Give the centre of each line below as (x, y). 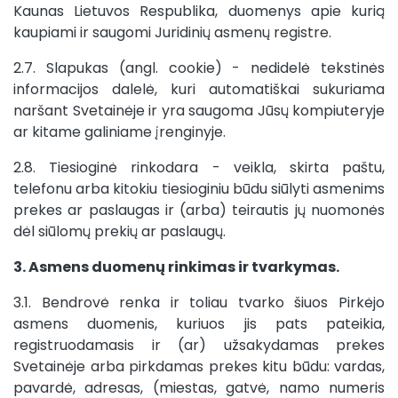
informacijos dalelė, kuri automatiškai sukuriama (199, 89)
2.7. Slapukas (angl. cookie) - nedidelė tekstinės (199, 68)
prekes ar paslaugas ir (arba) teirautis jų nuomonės (199, 210)
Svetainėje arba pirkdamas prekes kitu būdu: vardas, (199, 366)
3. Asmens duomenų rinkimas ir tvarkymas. (176, 267)
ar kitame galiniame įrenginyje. (119, 132)
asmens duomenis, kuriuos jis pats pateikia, (199, 324)
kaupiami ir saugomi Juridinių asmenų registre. (172, 32)
